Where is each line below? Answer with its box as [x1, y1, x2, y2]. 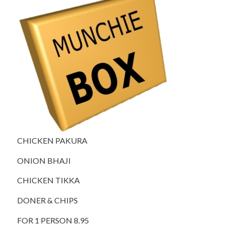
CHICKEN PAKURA [17, 136, 87, 146]
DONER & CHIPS [17, 195, 78, 205]
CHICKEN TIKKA [17, 175, 80, 185]
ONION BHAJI [17, 155, 71, 165]
